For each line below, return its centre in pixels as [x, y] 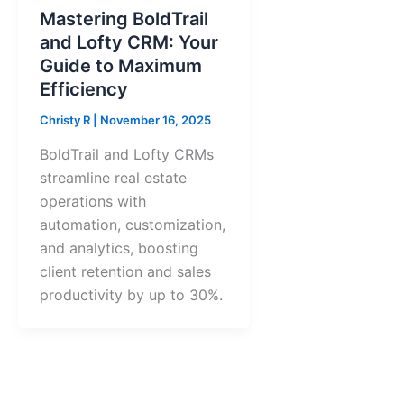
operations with [93, 202]
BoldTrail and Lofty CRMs [127, 155]
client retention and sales [125, 272]
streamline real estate [113, 178]
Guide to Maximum [121, 66]
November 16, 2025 [156, 120]
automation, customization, [133, 225]
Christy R [66, 120]
